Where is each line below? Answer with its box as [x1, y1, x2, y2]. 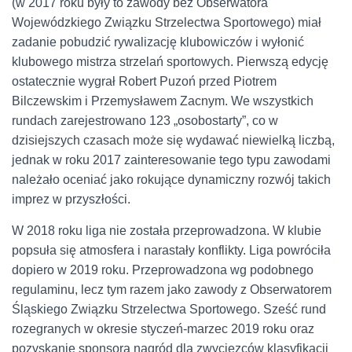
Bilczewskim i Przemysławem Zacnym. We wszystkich [12, 94, 313, 108]
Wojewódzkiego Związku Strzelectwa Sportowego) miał [12, 16, 321, 30]
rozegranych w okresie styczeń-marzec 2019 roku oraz [12, 322, 314, 336]
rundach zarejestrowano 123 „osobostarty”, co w [12, 114, 278, 128]
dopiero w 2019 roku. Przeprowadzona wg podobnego [12, 263, 313, 277]
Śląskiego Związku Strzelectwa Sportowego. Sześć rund [12, 302, 326, 317]
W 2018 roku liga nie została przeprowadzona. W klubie [12, 224, 321, 238]
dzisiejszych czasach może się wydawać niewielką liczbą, [12, 134, 335, 148]
